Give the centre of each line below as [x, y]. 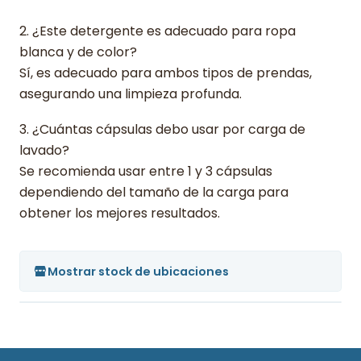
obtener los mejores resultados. [120, 214]
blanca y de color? [78, 52]
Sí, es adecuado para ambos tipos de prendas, [166, 73]
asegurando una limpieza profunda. [131, 94]
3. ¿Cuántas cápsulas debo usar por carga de [162, 130]
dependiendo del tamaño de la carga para [154, 193]
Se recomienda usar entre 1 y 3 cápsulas [146, 172]
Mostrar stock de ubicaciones [138, 271]
